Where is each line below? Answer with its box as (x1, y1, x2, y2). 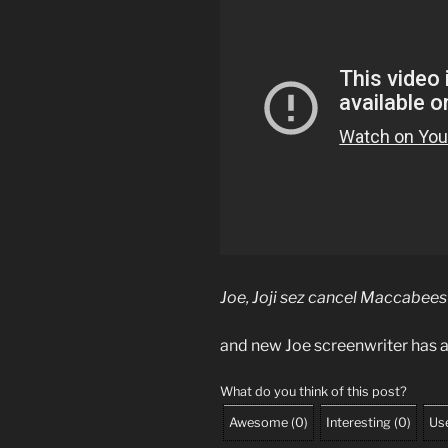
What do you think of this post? (220, 383, 407, 399)
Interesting (326, 414, 391, 430)
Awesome (229, 414, 288, 430)
